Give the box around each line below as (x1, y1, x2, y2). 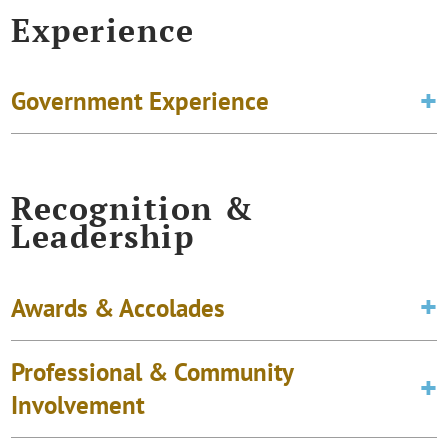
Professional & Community (11, 355, 294, 388)
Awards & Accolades (11, 291, 226, 324)
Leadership (11, 215, 195, 258)
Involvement (11, 388, 146, 421)
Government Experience (11, 85, 270, 118)
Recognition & (11, 187, 255, 230)
